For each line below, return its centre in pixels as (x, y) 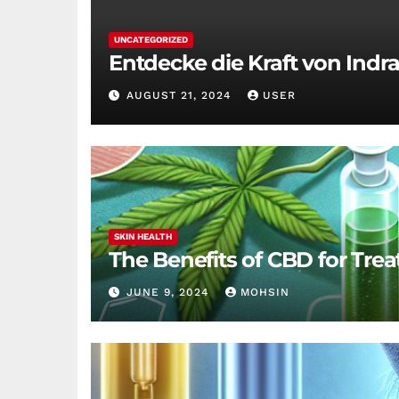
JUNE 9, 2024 (170, 292)
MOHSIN (265, 292)
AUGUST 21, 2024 (181, 95)
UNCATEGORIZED (151, 40)
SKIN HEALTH (143, 236)
